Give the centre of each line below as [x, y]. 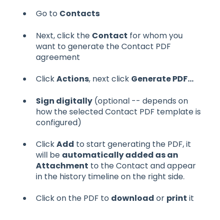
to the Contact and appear [142, 166]
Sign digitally [64, 101]
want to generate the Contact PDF [103, 46]
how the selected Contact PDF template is [118, 111]
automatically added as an [120, 155]
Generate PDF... [162, 79]
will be [49, 155]
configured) [59, 122]
